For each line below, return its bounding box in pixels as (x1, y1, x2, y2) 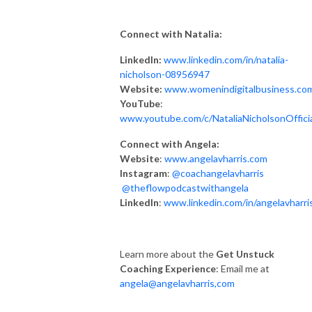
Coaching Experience (120, 262, 216, 274)
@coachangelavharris (172, 166, 264, 179)
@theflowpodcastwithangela (122, 181, 251, 194)
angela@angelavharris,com (120, 276, 235, 289)
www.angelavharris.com (164, 152, 267, 164)
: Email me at (216, 262, 270, 274)
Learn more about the (120, 247, 216, 260)
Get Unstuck (216, 247, 274, 260)
